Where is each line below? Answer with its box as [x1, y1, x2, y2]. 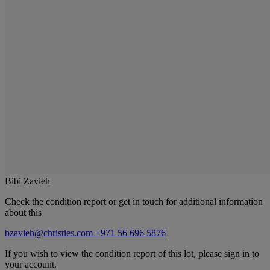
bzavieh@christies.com [5, 227, 95, 238]
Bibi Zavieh [5, 175, 50, 186]
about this [5, 207, 42, 218]
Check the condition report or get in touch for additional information [5, 196, 263, 207]
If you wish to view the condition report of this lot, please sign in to [5, 248, 259, 259]
